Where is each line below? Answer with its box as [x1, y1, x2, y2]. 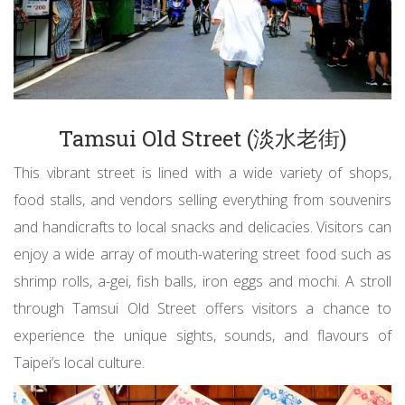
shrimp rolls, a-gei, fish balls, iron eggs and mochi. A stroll [14, 270, 391, 291]
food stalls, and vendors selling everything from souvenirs [14, 189, 391, 210]
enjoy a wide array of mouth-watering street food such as [14, 243, 391, 264]
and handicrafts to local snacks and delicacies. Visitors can [14, 216, 391, 237]
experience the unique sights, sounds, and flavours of [14, 325, 391, 345]
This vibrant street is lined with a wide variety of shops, [14, 162, 391, 183]
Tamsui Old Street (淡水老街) [58, 123, 347, 153]
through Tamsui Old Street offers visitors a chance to [14, 297, 391, 318]
